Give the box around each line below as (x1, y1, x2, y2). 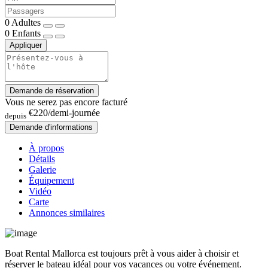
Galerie (29, 165, 56, 175)
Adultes (11, 17, 41, 28)
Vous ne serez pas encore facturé (5, 97, 127, 108)
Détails (29, 154, 55, 165)
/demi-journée (48, 108, 100, 118)
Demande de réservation (10, 86, 94, 96)
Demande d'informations (10, 123, 93, 132)
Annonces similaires (29, 208, 105, 218)
